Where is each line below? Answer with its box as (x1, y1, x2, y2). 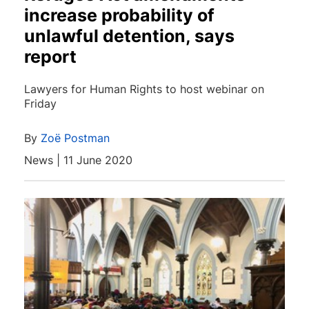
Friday (24, 96, 57, 110)
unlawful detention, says (24, 25, 235, 46)
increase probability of (24, 4, 215, 26)
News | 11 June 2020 (24, 153, 132, 168)
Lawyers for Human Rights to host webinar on (24, 81, 264, 96)
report (24, 46, 77, 67)
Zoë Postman (41, 131, 110, 146)
